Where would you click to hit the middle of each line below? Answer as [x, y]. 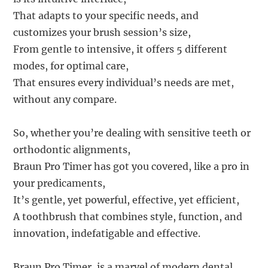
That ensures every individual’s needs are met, [124, 83]
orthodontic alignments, [72, 150]
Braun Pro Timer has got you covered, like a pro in [132, 167]
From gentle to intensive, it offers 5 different [121, 49]
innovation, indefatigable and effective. [107, 234]
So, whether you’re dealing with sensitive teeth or [132, 133]
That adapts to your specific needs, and [106, 16]
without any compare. [65, 100]
